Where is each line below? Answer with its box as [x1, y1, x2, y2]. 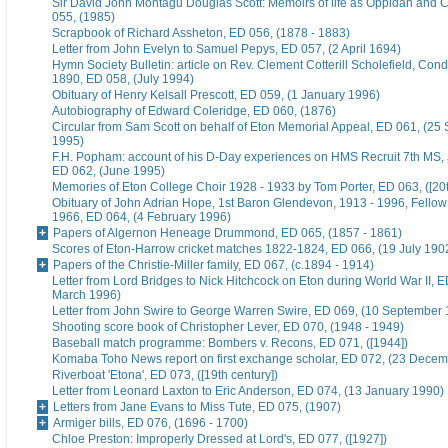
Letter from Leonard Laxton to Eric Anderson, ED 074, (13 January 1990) [52, 384, 444, 399]
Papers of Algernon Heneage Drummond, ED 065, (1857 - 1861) [53, 226, 402, 241]
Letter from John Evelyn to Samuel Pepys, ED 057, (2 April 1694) [52, 42, 401, 57]
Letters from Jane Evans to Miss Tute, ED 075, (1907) [53, 400, 341, 415]
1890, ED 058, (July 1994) [52, 72, 194, 87]
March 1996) [52, 288, 121, 303]
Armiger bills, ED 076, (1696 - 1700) [53, 416, 248, 431]
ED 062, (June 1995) [52, 164, 165, 179]
